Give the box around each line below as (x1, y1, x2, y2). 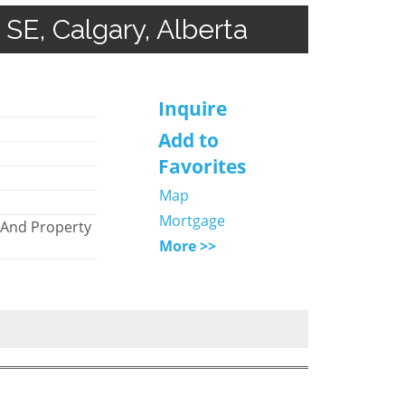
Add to (157, 127, 219, 153)
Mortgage (158, 210, 225, 231)
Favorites (157, 153, 246, 179)
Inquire (157, 95, 227, 121)
